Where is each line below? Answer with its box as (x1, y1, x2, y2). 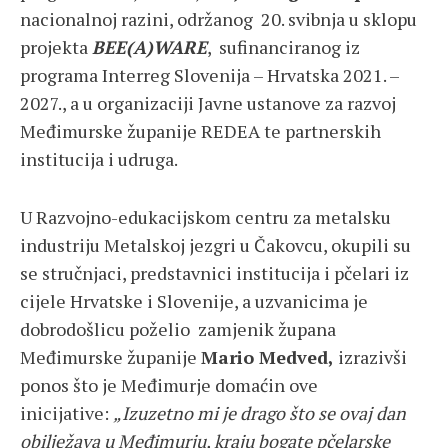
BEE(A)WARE (92, 35, 207, 60)
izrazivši (334, 345, 407, 370)
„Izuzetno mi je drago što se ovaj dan (113, 401, 406, 426)
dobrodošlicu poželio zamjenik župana (20, 317, 336, 342)
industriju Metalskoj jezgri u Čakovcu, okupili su (20, 233, 411, 258)
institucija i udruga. (20, 147, 178, 172)
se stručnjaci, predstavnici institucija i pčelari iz (20, 261, 409, 286)
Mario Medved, (201, 345, 334, 370)
